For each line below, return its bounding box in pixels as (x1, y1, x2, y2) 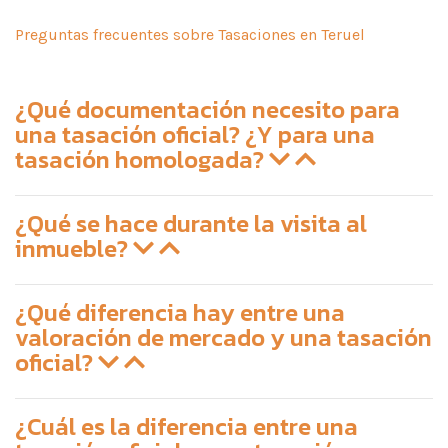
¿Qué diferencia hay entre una (15, 294, 345, 330)
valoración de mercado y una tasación (15, 319, 432, 355)
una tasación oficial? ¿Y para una (15, 116, 375, 152)
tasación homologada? (15, 141, 269, 177)
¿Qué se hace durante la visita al (15, 205, 367, 241)
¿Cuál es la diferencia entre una (15, 408, 358, 444)
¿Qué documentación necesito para (15, 91, 400, 127)
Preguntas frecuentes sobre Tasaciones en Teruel (15, 24, 365, 44)
